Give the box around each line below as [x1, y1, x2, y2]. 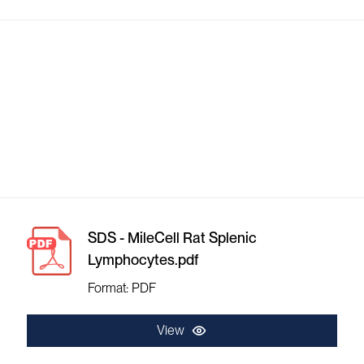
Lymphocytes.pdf [88, 251, 199, 268]
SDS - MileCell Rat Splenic [88, 229, 258, 246]
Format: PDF [88, 280, 157, 296]
